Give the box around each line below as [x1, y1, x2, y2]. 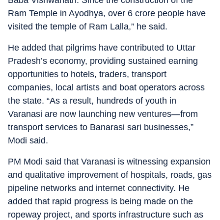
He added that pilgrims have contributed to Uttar [8, 43, 195, 53]
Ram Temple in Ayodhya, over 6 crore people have [8, 8, 206, 18]
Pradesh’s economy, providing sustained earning [8, 56, 198, 66]
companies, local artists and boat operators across [8, 82, 205, 92]
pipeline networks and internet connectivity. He [8, 183, 190, 193]
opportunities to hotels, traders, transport [8, 69, 166, 79]
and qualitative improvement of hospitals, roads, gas [8, 170, 212, 180]
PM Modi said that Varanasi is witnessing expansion [8, 157, 211, 166]
